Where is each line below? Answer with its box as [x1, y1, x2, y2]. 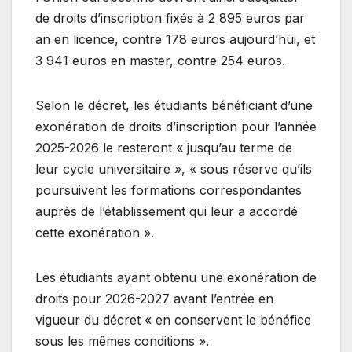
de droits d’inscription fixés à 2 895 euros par [35, 9, 305, 26]
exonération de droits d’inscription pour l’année [35, 118, 317, 134]
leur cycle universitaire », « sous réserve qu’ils [35, 160, 312, 177]
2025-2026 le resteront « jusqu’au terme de [35, 139, 292, 156]
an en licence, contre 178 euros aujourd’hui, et [35, 31, 315, 47]
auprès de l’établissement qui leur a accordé [35, 203, 298, 219]
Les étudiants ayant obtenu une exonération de [35, 269, 317, 285]
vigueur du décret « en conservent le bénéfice [35, 311, 311, 328]
